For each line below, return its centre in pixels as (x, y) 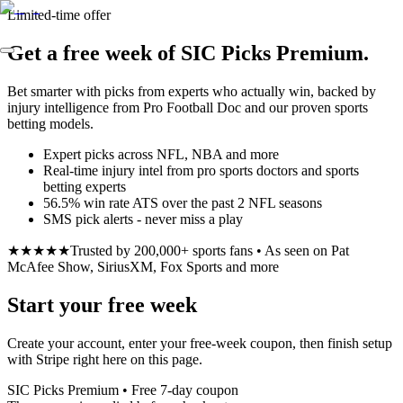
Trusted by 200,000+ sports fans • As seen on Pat (210, 250)
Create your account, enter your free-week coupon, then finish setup (200, 343)
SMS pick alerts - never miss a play (143, 219)
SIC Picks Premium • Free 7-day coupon (123, 390)
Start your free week (102, 304)
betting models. (50, 123)
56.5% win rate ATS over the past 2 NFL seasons (183, 202)
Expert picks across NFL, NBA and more (161, 154)
